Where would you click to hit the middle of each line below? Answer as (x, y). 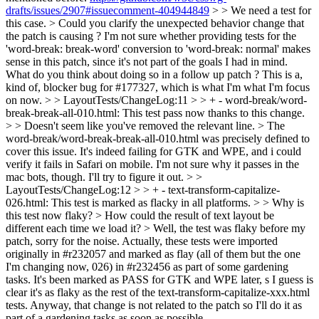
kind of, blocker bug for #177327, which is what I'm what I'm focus (158, 87)
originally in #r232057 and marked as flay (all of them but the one (153, 254)
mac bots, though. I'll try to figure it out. (96, 177)
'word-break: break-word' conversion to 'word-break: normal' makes (158, 49)
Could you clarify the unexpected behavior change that (181, 23)
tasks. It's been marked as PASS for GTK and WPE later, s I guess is (159, 279)
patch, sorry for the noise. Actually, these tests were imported (142, 241)
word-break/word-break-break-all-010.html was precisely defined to (158, 138)
